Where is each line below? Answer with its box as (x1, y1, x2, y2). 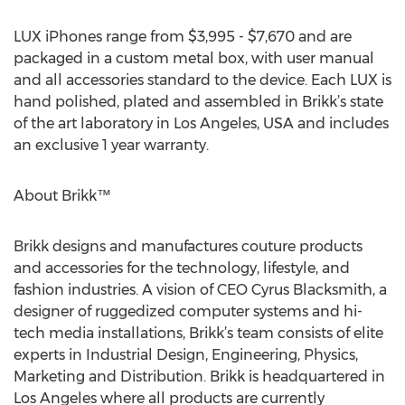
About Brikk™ (14, 187, 111, 204)
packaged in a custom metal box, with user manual (14, 50, 374, 67)
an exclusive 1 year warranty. (14, 137, 209, 154)
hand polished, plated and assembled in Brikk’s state (14, 93, 383, 110)
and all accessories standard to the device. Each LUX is (14, 71, 391, 89)
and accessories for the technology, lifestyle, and (14, 259, 350, 277)
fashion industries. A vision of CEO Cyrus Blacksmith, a (14, 281, 387, 298)
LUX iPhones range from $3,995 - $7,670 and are (14, 28, 352, 45)
